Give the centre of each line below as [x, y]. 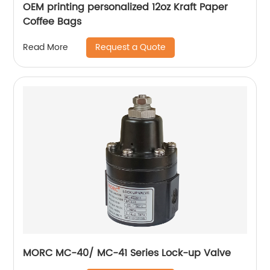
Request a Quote [131, 47]
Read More [46, 47]
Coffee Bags [52, 21]
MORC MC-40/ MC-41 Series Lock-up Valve [127, 253]
